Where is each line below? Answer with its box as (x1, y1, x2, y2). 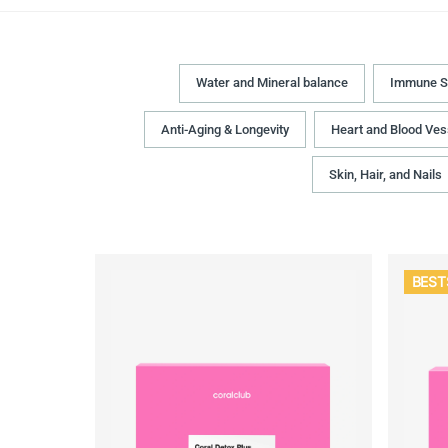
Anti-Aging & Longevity (161, 122, 289, 138)
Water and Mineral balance (196, 75, 348, 91)
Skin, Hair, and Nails (328, 167, 442, 183)
